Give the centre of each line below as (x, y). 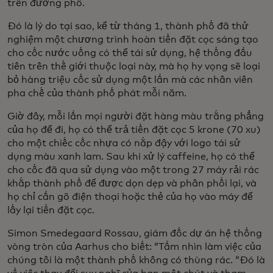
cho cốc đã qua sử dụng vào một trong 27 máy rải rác (133, 170)
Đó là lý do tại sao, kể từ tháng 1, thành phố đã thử (128, 27)
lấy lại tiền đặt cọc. (51, 211)
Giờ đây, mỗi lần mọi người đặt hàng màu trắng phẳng (136, 117)
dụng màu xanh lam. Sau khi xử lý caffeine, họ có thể (131, 157)
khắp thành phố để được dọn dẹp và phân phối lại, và (132, 184)
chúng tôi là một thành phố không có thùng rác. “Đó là (136, 261)
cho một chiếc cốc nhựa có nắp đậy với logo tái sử (124, 144)
